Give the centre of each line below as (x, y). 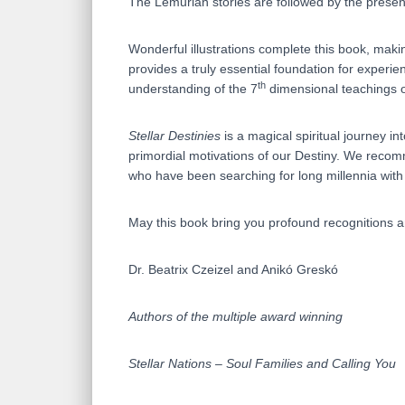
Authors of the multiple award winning (235, 317)
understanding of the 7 (193, 89)
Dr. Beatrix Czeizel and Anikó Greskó (233, 270)
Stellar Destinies (174, 136)
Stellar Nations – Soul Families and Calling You (262, 364)
